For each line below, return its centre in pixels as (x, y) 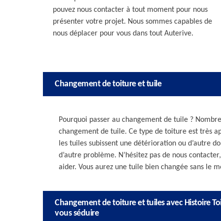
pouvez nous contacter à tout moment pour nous (130, 10)
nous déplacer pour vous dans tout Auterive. (123, 34)
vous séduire (77, 213)
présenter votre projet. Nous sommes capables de (132, 22)
